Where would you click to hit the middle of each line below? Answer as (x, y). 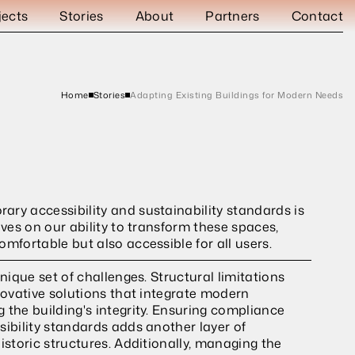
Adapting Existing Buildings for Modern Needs (237, 95)
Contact (317, 15)
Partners (233, 15)
